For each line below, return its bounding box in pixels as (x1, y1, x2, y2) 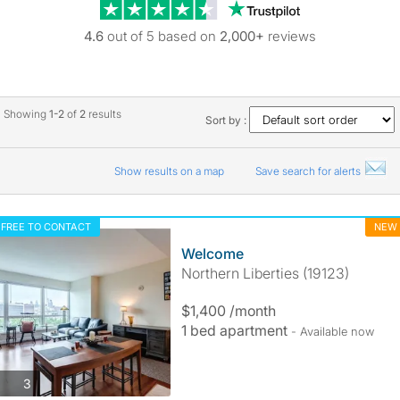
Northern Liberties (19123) (180, 264, 349, 282)
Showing (3, 107, 49, 121)
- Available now (290, 324, 374, 338)
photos (29, 374, 70, 390)
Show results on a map (113, 164, 227, 178)
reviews (264, 28, 316, 45)
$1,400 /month (180, 302, 276, 320)
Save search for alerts (254, 164, 363, 178)
